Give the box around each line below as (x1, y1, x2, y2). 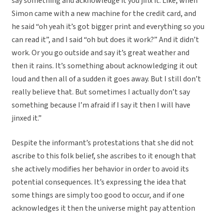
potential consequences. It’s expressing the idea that (12, 177, 186, 188)
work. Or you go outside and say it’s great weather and (12, 47, 189, 59)
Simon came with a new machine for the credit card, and (12, 8, 196, 19)
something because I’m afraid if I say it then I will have (12, 100, 190, 111)
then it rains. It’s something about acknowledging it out (12, 61, 198, 72)
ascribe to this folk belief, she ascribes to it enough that (12, 151, 196, 162)
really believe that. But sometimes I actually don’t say (12, 87, 190, 98)
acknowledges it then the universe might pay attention (12, 203, 195, 214)
